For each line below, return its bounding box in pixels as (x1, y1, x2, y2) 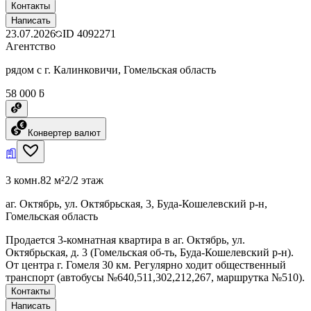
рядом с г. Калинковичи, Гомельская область (6, 63, 216, 76)
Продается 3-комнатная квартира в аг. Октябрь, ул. (6, 233, 245, 246)
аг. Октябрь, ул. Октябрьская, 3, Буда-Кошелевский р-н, (6, 197, 267, 210)
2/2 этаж (65, 174, 103, 186)
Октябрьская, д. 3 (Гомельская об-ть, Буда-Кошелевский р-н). (6, 246, 294, 258)
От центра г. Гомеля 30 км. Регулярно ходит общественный (6, 258, 286, 271)
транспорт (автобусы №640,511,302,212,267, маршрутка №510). (6, 271, 305, 283)
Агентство (6, 40, 56, 52)
